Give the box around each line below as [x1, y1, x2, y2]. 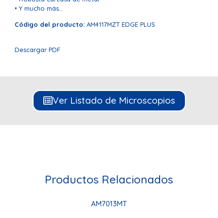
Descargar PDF [15, 46, 60, 54]
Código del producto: [15, 20, 85, 28]
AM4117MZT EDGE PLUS [85, 20, 155, 28]
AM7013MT [91, 199, 127, 208]
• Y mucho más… [15, 4, 63, 12]
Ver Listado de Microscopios [52, 94, 175, 106]
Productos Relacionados [45, 172, 173, 186]
